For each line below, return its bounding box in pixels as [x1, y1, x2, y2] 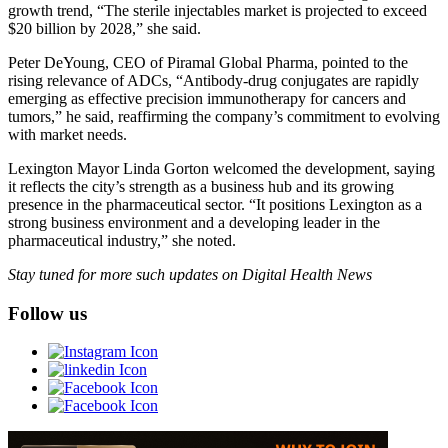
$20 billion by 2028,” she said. [8, 19, 201, 37]
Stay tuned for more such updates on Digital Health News [8, 265, 372, 283]
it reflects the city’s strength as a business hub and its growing [8, 177, 394, 195]
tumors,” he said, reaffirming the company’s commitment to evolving [8, 107, 440, 125]
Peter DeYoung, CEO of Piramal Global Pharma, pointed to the [8, 53, 408, 71]
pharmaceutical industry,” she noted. [8, 231, 236, 249]
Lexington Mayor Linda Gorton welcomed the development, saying [8, 159, 435, 177]
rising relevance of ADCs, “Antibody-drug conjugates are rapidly [8, 71, 419, 89]
